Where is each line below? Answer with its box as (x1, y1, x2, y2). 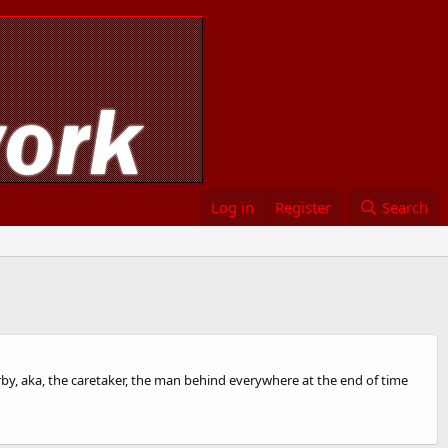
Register (275, 197, 332, 217)
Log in (211, 197, 255, 217)
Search (382, 197, 428, 217)
